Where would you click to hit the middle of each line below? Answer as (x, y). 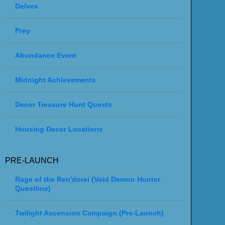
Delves (26, 6)
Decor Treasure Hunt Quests (63, 105)
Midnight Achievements (55, 80)
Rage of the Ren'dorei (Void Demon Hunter (87, 180)
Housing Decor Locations (59, 129)
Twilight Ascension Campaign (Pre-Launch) (89, 213)
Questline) (33, 189)
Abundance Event (45, 55)
